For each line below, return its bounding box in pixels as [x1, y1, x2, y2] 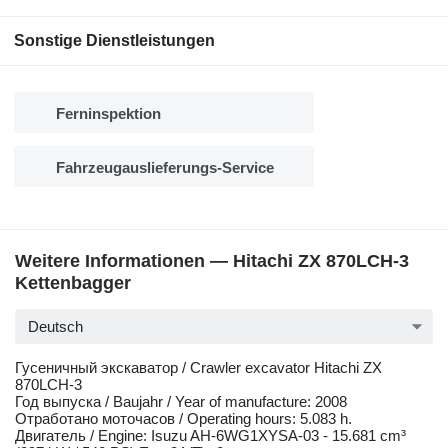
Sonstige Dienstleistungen [14, 32, 215, 50]
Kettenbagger [15, 273, 131, 294]
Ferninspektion [56, 105, 161, 123]
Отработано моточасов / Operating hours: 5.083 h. [15, 410, 352, 428]
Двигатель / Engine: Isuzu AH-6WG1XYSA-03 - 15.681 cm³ [15, 427, 406, 445]
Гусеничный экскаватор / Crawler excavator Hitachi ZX [15, 359, 382, 377]
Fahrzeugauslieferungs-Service [56, 159, 274, 177]
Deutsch [28, 318, 83, 336]
